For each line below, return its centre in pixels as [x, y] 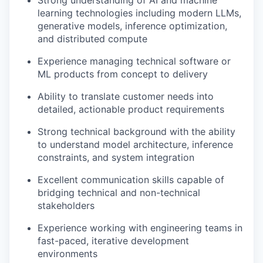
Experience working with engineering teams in [140, 227]
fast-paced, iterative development [113, 240]
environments [68, 253]
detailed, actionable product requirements [131, 109]
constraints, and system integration [116, 157]
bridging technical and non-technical [119, 192]
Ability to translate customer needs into [126, 96]
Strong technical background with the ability [136, 131]
